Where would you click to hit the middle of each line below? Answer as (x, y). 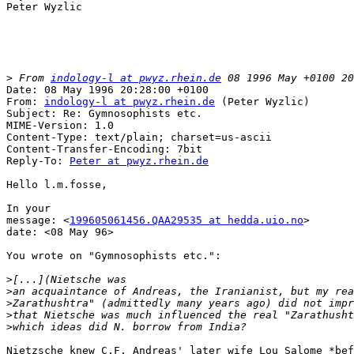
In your (28, 209)
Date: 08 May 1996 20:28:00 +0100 (107, 90)
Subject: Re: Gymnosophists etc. (104, 114)
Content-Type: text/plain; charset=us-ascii (139, 137)
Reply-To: (38, 161)
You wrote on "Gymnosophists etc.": (114, 256)
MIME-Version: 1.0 (60, 126)
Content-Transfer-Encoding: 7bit (104, 149)
